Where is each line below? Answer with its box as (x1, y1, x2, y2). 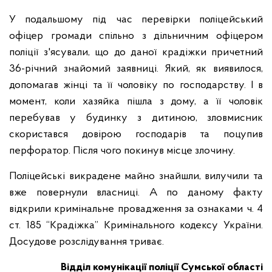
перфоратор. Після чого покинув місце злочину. (9, 145, 235, 157)
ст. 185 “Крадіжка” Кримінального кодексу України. (9, 220, 263, 231)
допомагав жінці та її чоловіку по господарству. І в (9, 80, 263, 91)
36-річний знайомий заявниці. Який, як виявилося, (9, 63, 263, 75)
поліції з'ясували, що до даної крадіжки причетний (9, 47, 263, 58)
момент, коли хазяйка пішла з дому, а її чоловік (9, 96, 263, 107)
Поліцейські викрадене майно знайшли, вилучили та (9, 171, 263, 182)
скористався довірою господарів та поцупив (9, 129, 263, 140)
